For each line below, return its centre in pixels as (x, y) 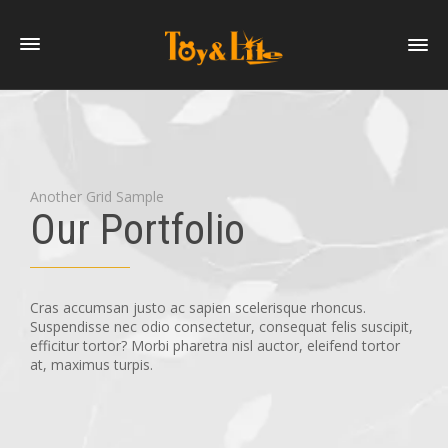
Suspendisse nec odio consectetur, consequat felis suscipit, (221, 326)
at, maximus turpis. (91, 364)
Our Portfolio (137, 229)
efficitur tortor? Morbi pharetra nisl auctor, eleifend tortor (215, 345)
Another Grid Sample (97, 196)
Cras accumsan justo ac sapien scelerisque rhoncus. (198, 307)
